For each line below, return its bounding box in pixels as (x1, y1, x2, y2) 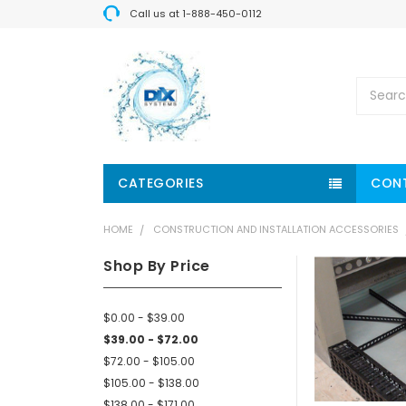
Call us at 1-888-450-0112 (129, 5, 262, 21)
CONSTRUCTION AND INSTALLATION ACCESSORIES (153, 221, 399, 237)
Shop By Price (103, 255, 210, 276)
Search (356, 76, 401, 95)
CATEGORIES (118, 173, 203, 192)
